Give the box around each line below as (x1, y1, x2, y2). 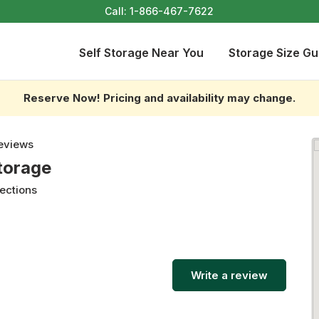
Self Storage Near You (79, 46, 204, 60)
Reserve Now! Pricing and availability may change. (23, 91, 296, 105)
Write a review (191, 268, 268, 282)
